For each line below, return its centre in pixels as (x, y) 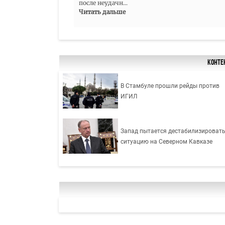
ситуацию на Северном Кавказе (167, 142)
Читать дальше (102, 12)
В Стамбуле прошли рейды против (170, 86)
